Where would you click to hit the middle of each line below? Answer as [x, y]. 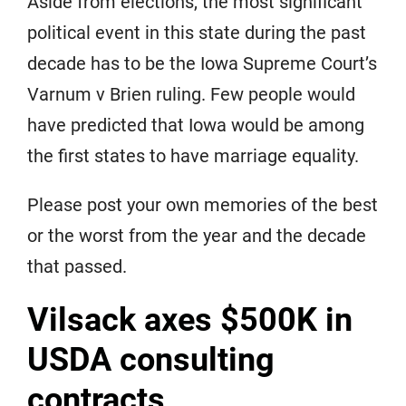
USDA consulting [151, 360]
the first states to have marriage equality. [193, 156]
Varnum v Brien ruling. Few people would [191, 95]
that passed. [77, 267]
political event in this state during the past [197, 33]
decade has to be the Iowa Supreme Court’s [202, 64]
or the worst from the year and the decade [197, 236]
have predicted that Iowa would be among [196, 126]
